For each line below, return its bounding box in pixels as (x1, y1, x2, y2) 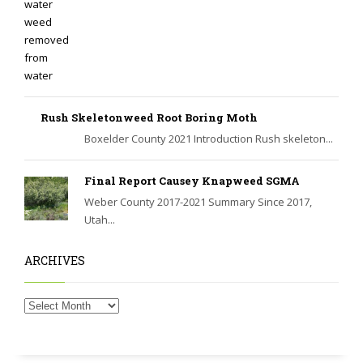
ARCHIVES (24, 252, 85, 268)
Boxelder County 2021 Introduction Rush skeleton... (84, 130, 333, 146)
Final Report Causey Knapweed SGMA (84, 173, 300, 188)
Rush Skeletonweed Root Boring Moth (41, 109, 258, 125)
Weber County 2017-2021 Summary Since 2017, (84, 194, 312, 209)
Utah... (84, 211, 115, 227)
